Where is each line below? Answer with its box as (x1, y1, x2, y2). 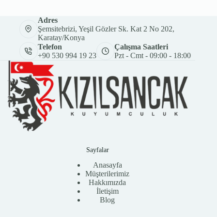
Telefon (37, 42, 62, 51)
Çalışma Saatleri (114, 42, 168, 51)
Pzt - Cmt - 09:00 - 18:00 (114, 51, 191, 60)
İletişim (96, 187, 119, 196)
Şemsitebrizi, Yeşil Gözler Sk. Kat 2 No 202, (37, 24, 174, 33)
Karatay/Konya (37, 33, 85, 42)
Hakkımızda (89, 178, 126, 187)
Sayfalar (86, 146, 109, 154)
